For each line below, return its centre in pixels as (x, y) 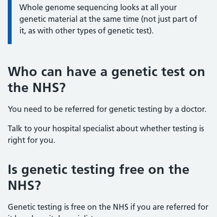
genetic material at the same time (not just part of (108, 19)
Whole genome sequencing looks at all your (98, 7)
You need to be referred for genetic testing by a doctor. (107, 109)
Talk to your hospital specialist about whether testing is (106, 128)
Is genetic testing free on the (99, 169)
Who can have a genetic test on (107, 71)
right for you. (31, 140)
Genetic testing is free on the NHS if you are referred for (108, 207)
